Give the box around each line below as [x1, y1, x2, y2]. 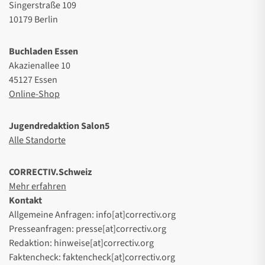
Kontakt [9, 193, 42, 207]
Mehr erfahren [9, 179, 66, 193]
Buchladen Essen [9, 44, 78, 58]
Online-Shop [9, 87, 60, 101]
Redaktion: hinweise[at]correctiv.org [9, 236, 154, 250]
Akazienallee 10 [9, 59, 70, 72]
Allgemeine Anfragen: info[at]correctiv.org [9, 208, 176, 221]
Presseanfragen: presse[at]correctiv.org [9, 222, 166, 235]
